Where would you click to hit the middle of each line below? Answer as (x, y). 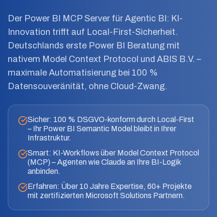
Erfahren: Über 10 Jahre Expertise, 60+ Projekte (110, 186)
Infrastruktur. (49, 138)
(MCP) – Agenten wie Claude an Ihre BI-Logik (104, 162)
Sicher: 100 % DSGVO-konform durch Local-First (111, 119)
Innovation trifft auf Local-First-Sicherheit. (93, 32)
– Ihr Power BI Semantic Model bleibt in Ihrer (102, 129)
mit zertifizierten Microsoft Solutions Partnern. (106, 195)
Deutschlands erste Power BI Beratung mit (94, 46)
